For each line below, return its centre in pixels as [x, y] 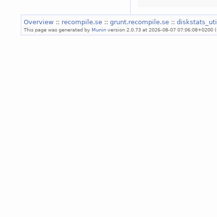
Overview [40, 22]
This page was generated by [58, 29]
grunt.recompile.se [140, 22]
